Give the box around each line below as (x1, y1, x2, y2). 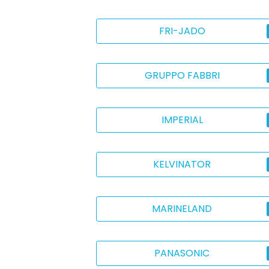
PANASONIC (154, 246, 210, 260)
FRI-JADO (159, 24, 205, 38)
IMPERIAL (161, 113, 203, 127)
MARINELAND (152, 202, 213, 216)
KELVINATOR (153, 157, 211, 171)
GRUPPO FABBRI (144, 68, 220, 82)
